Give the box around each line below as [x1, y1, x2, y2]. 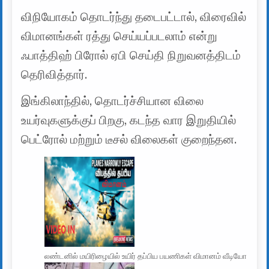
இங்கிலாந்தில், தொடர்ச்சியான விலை [21, 94, 204, 108]
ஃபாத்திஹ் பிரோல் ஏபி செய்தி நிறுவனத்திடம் [21, 48, 241, 62]
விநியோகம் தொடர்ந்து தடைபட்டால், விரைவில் [21, 10, 247, 24]
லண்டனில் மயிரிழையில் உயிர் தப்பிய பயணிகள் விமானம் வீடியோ [44, 251, 247, 261]
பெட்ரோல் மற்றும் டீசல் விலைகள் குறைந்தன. [21, 132, 237, 147]
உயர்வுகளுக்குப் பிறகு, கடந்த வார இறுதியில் [21, 113, 237, 127]
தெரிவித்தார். [21, 67, 88, 82]
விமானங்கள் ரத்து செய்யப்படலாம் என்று [21, 29, 218, 43]
